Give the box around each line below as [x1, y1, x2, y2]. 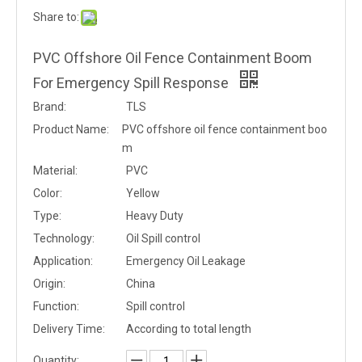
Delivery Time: [33, 322, 105, 335]
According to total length [126, 322, 251, 335]
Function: [33, 300, 79, 313]
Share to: [33, 11, 79, 23]
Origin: [33, 277, 65, 290]
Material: [33, 164, 78, 177]
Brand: [33, 100, 66, 113]
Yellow [126, 187, 160, 200]
